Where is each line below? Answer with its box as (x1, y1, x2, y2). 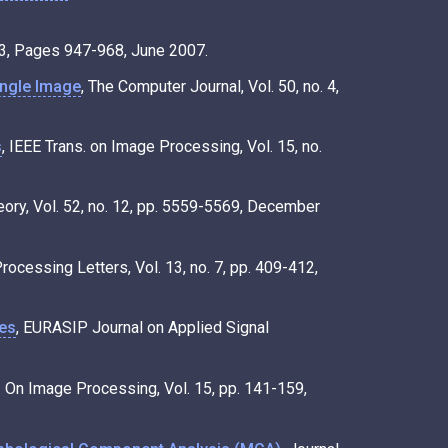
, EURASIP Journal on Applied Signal (16, 317, 269, 337)
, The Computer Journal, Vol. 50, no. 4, (81, 76, 339, 96)
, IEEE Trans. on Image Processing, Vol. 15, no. (2, 136, 322, 156)
